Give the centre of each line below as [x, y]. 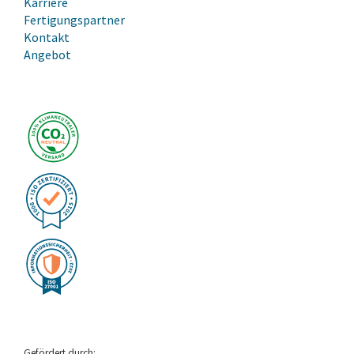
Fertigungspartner [74, 19]
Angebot [47, 54]
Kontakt [47, 37]
